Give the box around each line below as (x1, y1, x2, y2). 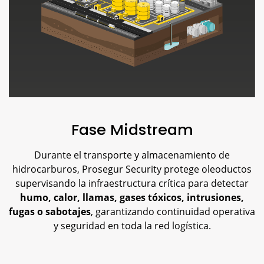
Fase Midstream (71, 119, 193, 140)
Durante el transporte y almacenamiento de (34, 148, 230, 161)
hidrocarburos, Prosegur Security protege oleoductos (12, 163, 252, 176)
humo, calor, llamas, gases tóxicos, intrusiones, (20, 191, 244, 204)
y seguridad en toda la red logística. (53, 219, 211, 232)
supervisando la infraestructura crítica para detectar (15, 177, 249, 190)
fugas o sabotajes (9, 205, 91, 218)
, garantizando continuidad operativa (91, 205, 255, 218)
